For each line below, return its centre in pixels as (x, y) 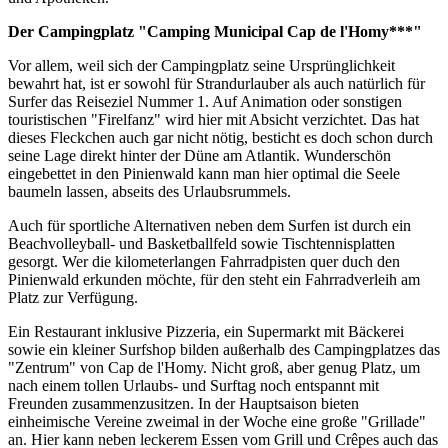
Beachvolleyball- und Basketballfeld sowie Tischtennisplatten (201, 244)
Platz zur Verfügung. (73, 298)
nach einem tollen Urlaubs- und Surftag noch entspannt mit (193, 386)
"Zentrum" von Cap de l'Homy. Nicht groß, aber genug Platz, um (214, 368)
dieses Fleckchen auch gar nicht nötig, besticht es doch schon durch (220, 138)
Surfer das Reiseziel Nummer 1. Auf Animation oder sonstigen (205, 102)
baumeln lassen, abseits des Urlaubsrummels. (149, 192)
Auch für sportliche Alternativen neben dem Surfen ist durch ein (209, 226)
